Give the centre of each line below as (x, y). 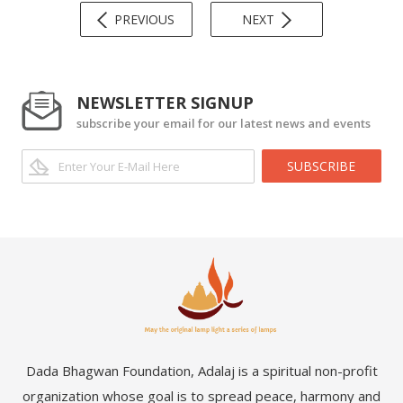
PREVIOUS (144, 20)
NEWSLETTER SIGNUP (165, 103)
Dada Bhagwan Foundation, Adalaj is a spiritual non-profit (201, 371)
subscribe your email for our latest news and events (224, 124)
